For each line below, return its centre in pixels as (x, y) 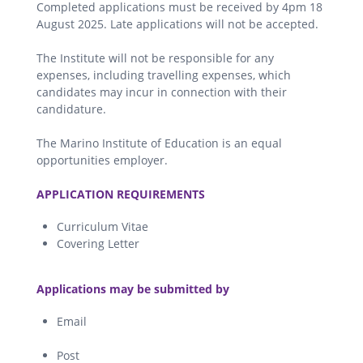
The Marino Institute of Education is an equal (159, 143)
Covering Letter (98, 243)
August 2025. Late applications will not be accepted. (177, 23)
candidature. (71, 109)
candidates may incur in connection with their (162, 92)
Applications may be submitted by (133, 288)
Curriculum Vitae (102, 226)
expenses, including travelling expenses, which (164, 75)
